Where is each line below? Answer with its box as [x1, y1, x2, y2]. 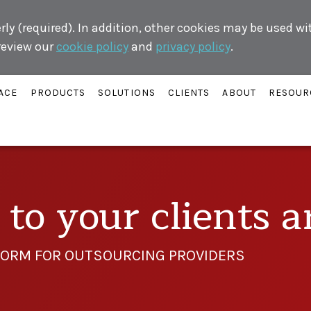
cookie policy [56, 39, 128, 54]
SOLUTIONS [98, 86, 155, 99]
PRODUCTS [30, 86, 86, 99]
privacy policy [155, 39, 230, 54]
